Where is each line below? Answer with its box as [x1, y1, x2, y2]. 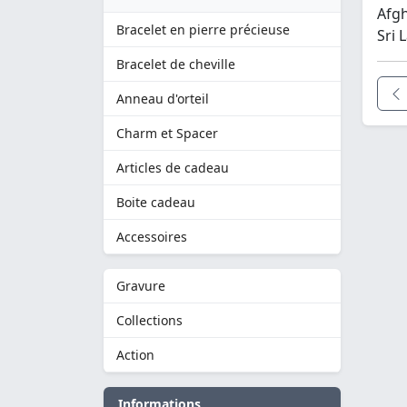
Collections [116, 312, 183, 329]
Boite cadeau [116, 194, 195, 211]
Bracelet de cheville [116, 55, 235, 73]
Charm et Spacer [116, 124, 218, 142]
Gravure [116, 277, 165, 294]
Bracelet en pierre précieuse [116, 21, 290, 38]
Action [116, 346, 154, 363]
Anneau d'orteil [116, 90, 209, 107]
